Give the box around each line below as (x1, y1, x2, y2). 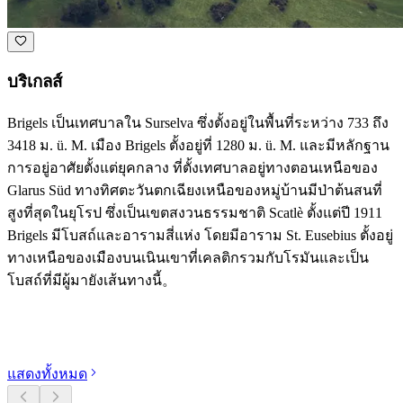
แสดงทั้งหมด (7, 365, 87, 381)
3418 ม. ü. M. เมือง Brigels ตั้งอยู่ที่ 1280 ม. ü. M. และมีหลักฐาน (7, 138, 390, 154)
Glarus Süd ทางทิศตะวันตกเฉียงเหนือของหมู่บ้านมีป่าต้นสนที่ (7, 183, 382, 199)
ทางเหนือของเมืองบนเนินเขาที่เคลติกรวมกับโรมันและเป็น (7, 250, 369, 266)
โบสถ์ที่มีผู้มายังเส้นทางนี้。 (7, 273, 176, 289)
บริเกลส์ (7, 72, 62, 92)
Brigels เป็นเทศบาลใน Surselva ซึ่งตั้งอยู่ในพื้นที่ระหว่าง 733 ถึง (7, 115, 389, 131)
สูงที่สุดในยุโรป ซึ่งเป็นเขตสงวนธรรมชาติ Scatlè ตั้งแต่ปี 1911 (7, 205, 382, 221)
